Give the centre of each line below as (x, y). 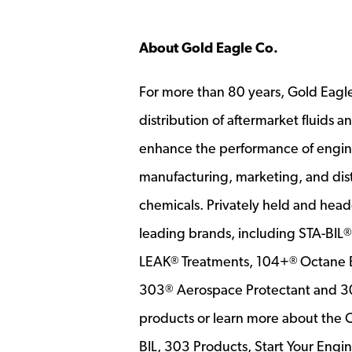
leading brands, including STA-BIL (241, 233)
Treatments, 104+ (235, 261)
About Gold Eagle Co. (209, 48)
